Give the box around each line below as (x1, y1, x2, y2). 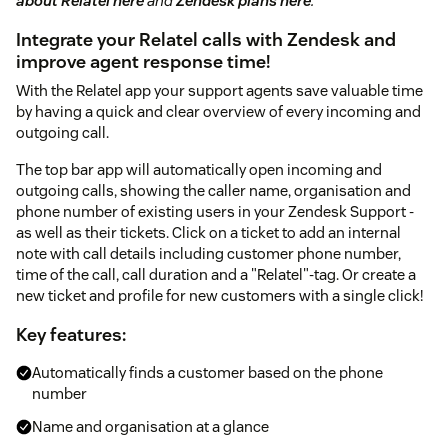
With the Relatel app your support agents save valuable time (16, 81, 423, 100)
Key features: (16, 323, 126, 346)
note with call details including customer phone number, (16, 244, 401, 263)
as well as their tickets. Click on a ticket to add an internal (16, 223, 401, 242)
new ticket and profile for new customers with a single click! (16, 286, 423, 305)
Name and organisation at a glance (32, 417, 269, 436)
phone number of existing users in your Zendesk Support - (16, 202, 414, 221)
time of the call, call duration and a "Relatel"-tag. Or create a (16, 265, 416, 284)
